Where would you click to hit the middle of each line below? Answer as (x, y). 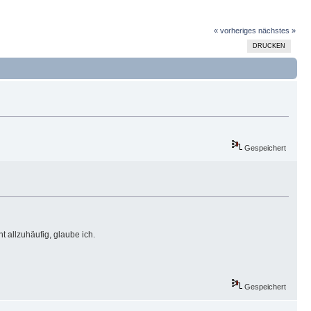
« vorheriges (235, 31)
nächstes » (277, 31)
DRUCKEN (269, 46)
